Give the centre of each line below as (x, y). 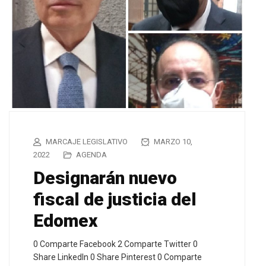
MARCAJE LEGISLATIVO (87, 142)
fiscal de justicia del (115, 199)
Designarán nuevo (105, 178)
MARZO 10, (172, 142)
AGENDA (91, 155)
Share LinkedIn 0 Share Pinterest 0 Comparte (118, 257)
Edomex (65, 221)
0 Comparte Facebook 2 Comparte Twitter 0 (115, 244)
